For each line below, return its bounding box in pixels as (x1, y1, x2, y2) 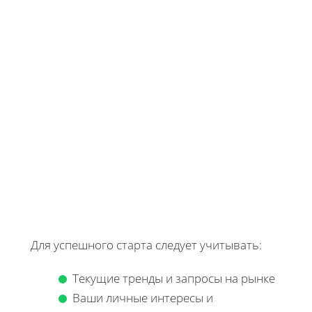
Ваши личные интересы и (72, 289, 213, 306)
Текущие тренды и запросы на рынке (72, 270, 275, 286)
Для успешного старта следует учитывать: (31, 236, 262, 253)
